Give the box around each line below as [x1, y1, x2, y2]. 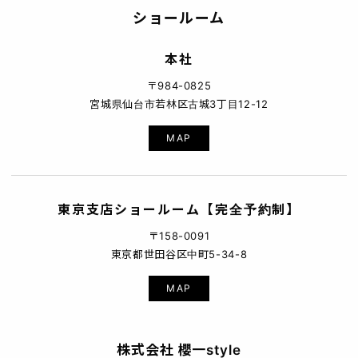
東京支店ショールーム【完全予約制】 [57, 201, 301, 217]
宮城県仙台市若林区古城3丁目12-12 [89, 97, 268, 110]
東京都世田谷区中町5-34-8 [110, 247, 248, 261]
